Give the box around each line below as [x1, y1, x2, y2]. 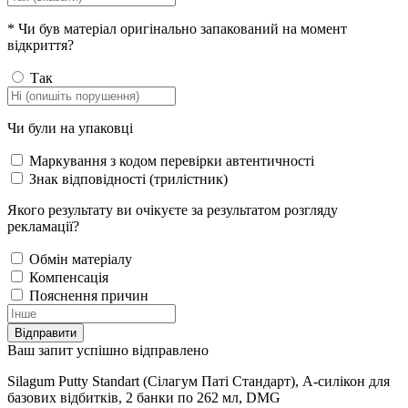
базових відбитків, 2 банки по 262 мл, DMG [7, 389, 280, 405]
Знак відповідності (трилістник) [25, 170, 228, 187]
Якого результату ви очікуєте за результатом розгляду [7, 201, 338, 218]
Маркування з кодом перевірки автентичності [25, 152, 314, 168]
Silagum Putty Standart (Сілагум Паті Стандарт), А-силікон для [7, 372, 390, 389]
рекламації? [7, 218, 79, 234]
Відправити [15, 325, 76, 340]
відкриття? [7, 36, 74, 53]
